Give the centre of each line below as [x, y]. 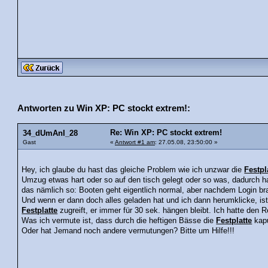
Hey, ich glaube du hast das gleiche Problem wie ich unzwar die [133, 170]
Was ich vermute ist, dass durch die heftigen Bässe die [119, 221]
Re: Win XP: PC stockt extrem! [166, 133]
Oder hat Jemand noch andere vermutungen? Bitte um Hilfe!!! [132, 231]
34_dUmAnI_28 [50, 133]
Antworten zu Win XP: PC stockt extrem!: [104, 108]
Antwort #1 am [135, 142]
